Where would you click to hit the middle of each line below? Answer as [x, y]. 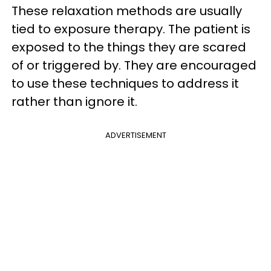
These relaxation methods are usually [127, 11]
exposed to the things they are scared [129, 47]
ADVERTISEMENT [135, 135]
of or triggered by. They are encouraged [134, 65]
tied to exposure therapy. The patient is [131, 29]
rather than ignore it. [74, 101]
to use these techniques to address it [125, 83]
